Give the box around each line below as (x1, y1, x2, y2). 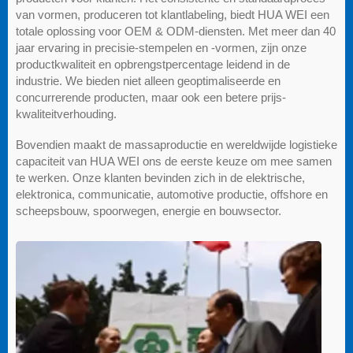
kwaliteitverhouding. (16, 107, 117, 121)
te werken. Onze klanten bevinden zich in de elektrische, (16, 171, 305, 185)
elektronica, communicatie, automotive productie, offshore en (16, 188, 328, 202)
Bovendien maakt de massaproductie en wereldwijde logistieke (16, 138, 337, 152)
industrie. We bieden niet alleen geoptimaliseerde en (16, 74, 281, 88)
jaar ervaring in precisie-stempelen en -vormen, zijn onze (16, 41, 307, 55)
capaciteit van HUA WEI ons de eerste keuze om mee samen (16, 154, 332, 169)
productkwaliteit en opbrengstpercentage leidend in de (16, 58, 290, 72)
